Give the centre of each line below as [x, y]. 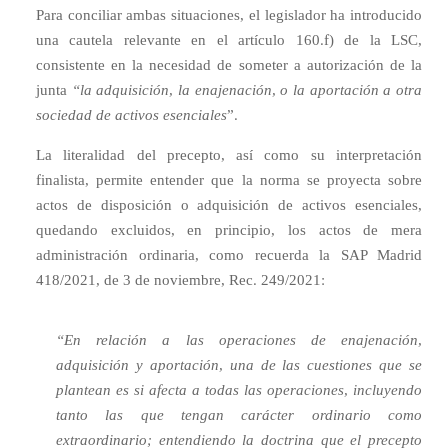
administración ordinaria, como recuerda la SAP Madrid [229, 255]
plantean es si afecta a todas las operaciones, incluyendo [239, 390]
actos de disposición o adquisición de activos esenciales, [229, 205]
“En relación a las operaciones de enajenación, [239, 340]
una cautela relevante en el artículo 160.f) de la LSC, [229, 40]
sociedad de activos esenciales [131, 115]
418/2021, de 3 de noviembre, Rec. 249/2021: [180, 280]
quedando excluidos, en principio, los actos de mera [229, 230]
